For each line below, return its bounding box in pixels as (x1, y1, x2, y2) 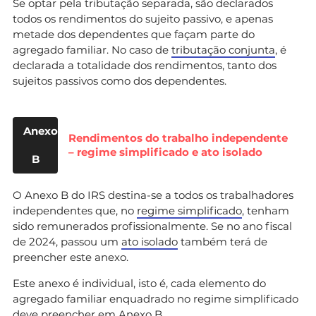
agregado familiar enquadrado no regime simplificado (13, 291, 298, 305)
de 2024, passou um (13, 234, 121, 248)
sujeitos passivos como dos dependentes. (13, 73, 226, 87)
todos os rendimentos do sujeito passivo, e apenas (13, 11, 273, 25)
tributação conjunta (171, 42, 275, 56)
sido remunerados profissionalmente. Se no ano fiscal (13, 219, 292, 233)
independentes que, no (13, 203, 137, 217)
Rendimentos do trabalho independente (68, 130, 288, 145)
